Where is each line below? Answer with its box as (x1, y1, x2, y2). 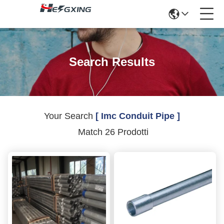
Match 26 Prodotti (75, 127, 148, 137)
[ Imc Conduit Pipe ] (95, 111, 180, 121)
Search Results (69, 55, 155, 68)
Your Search (44, 111, 95, 121)
